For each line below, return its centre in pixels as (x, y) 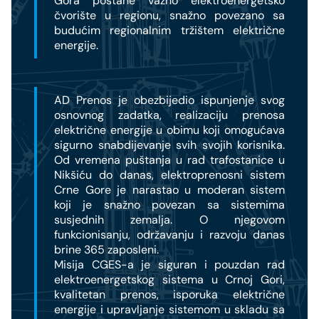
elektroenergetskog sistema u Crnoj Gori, (169, 280)
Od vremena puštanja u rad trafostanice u (169, 160)
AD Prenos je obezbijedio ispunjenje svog (169, 100)
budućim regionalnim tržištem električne (169, 31)
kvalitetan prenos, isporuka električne (169, 295)
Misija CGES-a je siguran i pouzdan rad (169, 265)
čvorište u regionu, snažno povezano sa (169, 16)
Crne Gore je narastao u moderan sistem (169, 190)
